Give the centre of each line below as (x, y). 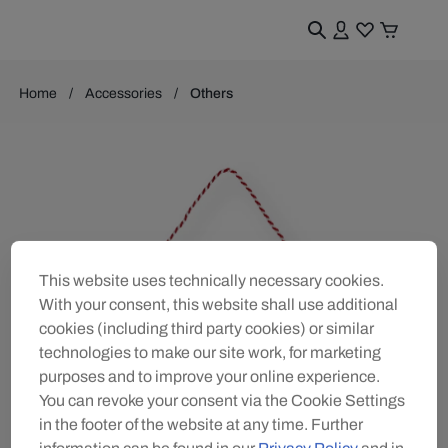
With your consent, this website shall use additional (219, 304)
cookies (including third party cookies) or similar (207, 328)
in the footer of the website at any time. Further (201, 424)
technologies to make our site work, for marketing (210, 352)
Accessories (124, 93)
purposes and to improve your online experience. (210, 376)
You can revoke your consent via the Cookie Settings (222, 400)
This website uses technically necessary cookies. (212, 280)
